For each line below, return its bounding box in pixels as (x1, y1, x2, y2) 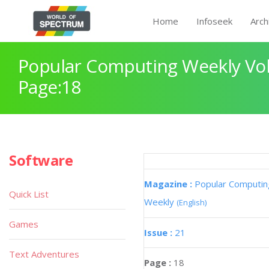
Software (9, 150, 73, 170)
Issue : (144, 226, 175, 238)
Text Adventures (9, 248, 79, 260)
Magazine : (144, 178, 195, 190)
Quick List (9, 188, 49, 200)
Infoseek (196, 15, 232, 27)
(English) (177, 197, 207, 208)
